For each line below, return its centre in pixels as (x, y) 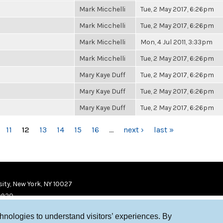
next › (133, 130)
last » (164, 130)
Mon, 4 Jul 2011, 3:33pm (176, 42)
